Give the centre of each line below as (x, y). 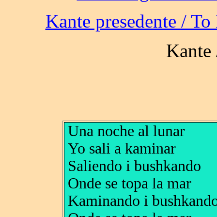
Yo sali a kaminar (122, 149)
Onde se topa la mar (130, 184)
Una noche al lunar (127, 131)
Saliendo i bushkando (135, 166)
